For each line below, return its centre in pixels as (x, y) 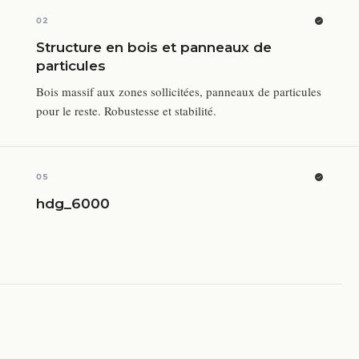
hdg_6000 (73, 204)
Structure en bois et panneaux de (154, 47)
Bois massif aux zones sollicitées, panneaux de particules (179, 91)
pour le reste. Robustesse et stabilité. (127, 111)
